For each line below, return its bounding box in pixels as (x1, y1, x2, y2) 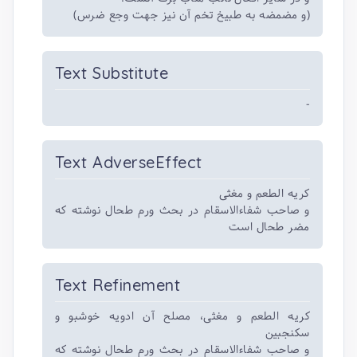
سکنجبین (265, 324, 310, 342)
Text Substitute (55, 63, 169, 83)
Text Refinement (55, 275, 181, 295)
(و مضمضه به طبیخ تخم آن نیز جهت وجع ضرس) (73, 6, 310, 24)
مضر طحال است (229, 218, 310, 236)
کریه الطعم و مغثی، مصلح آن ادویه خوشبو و (55, 308, 310, 325)
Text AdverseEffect (55, 152, 202, 172)
